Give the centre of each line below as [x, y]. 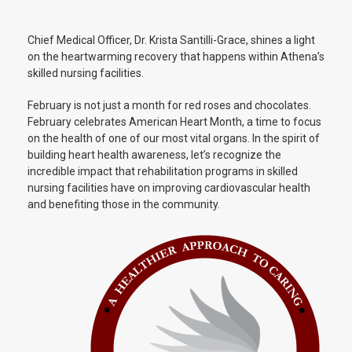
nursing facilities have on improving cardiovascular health [169, 188]
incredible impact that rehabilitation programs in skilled [163, 171]
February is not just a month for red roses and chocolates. [169, 105]
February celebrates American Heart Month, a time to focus [174, 122]
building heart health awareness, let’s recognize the [154, 155]
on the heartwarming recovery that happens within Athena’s [176, 57]
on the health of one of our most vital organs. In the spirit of [174, 138]
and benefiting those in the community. [124, 204]
